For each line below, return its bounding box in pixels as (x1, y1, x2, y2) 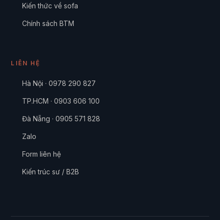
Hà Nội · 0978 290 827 (22, 79, 96, 87)
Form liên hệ (22, 149, 61, 158)
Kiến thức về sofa (22, 1, 78, 10)
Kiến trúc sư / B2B (22, 167, 79, 176)
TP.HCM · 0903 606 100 (22, 96, 100, 105)
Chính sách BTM (22, 19, 74, 28)
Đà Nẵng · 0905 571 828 (22, 114, 100, 123)
